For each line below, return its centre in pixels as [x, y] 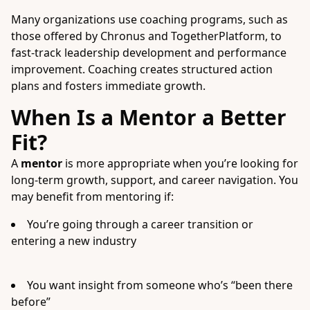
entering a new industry [74, 241]
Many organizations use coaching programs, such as [149, 19]
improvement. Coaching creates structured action [142, 69]
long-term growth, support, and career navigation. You [155, 180]
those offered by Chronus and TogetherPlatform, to [146, 36]
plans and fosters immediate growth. [108, 86]
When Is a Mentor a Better [149, 117]
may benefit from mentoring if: [92, 197]
